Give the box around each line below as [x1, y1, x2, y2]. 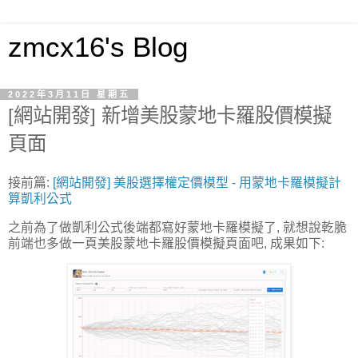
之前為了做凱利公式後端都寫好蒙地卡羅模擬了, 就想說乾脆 [8, 220, 347, 234]
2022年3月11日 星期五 [8, 89, 130, 99]
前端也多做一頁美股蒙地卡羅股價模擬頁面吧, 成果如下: [8, 236, 324, 250]
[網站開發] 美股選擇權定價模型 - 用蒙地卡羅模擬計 [53, 175, 341, 189]
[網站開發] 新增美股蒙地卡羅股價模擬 [8, 105, 332, 126]
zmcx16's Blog [8, 32, 188, 62]
